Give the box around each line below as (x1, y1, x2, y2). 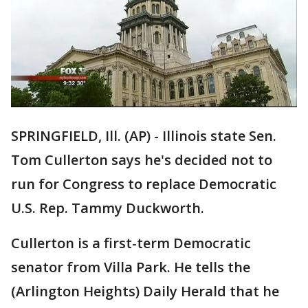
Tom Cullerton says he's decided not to (11, 151, 272, 170)
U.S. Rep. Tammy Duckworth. (11, 199, 204, 218)
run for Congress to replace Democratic (11, 175, 276, 194)
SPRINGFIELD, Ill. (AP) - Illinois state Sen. (11, 126, 276, 146)
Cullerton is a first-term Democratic (11, 234, 251, 253)
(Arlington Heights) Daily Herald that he (11, 282, 279, 301)
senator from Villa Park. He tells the (11, 258, 250, 277)
